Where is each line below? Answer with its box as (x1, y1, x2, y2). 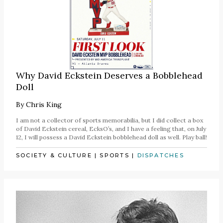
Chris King (26, 100, 62, 110)
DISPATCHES (137, 152, 184, 159)
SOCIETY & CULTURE (16, 152, 92, 159)
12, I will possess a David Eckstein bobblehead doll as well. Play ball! (16, 133, 207, 141)
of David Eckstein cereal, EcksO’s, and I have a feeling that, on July (16, 125, 206, 133)
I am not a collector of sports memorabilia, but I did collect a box (16, 116, 203, 124)
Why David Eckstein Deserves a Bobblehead (16, 70, 203, 82)
